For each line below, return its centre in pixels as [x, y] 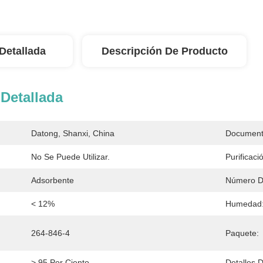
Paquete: [242, 233]
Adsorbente [53, 180]
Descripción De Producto [164, 51]
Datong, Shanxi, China [73, 133]
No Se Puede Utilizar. [70, 157]
